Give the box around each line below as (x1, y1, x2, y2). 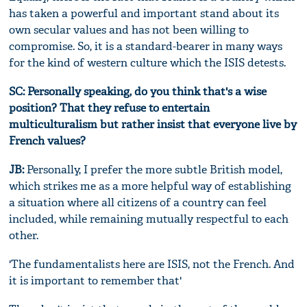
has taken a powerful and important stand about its (9, 5, 280, 21)
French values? (9, 133, 86, 148)
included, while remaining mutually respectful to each (9, 211, 289, 226)
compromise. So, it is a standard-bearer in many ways (9, 38, 283, 53)
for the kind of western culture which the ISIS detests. (9, 55, 286, 70)
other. (9, 228, 39, 243)
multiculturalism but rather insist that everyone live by (9, 116, 297, 132)
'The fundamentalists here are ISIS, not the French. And (9, 256, 295, 271)
